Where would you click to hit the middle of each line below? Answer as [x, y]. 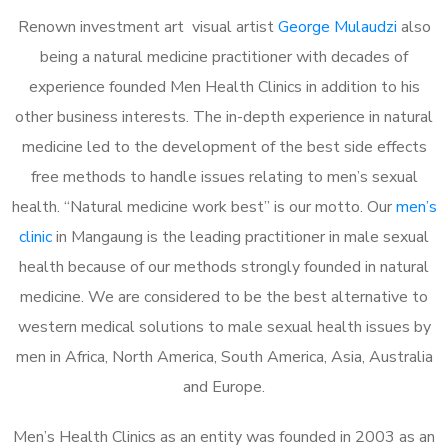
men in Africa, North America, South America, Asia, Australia [224, 356]
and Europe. [224, 386]
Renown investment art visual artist [147, 26]
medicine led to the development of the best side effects [224, 146]
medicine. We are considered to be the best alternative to [224, 296]
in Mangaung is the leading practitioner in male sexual [240, 236]
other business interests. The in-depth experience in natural [224, 116]
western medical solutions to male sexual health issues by [224, 326]
